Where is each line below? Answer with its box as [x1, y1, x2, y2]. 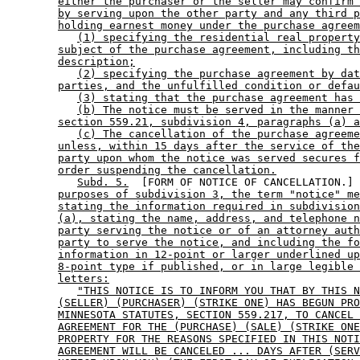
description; [58, 55, 135, 68]
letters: [58, 272, 109, 285]
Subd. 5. [77, 176, 129, 189]
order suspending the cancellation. [58, 164, 276, 177]
